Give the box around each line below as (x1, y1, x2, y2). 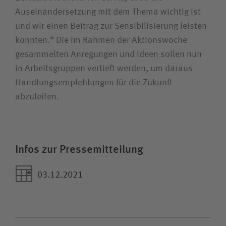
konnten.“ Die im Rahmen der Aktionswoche (15, 36, 187, 45)
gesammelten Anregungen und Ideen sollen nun (15, 50, 202, 60)
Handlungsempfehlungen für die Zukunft (15, 78, 173, 88)
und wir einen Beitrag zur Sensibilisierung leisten (15, 22, 207, 31)
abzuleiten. (15, 92, 59, 102)
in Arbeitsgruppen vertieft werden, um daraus (15, 64, 193, 74)
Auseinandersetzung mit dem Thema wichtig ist (15, 8, 201, 17)
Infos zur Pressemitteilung (15, 142, 143, 157)
